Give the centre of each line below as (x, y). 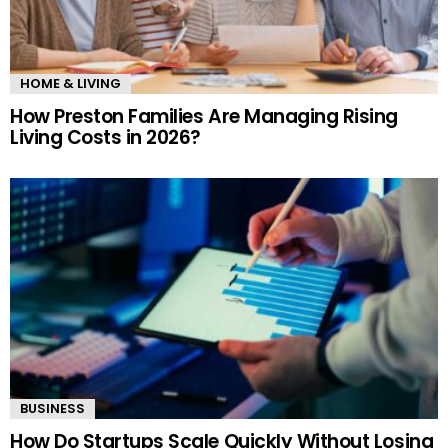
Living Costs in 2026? (106, 138)
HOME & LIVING (70, 84)
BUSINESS (52, 409)
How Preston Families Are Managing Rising (204, 117)
